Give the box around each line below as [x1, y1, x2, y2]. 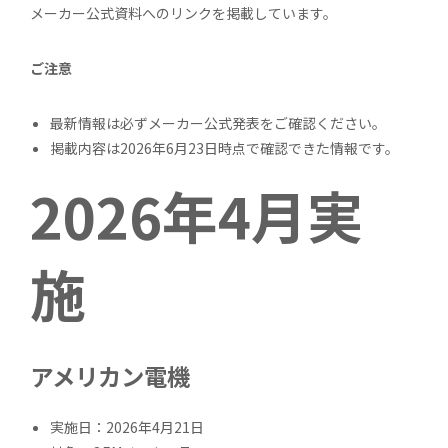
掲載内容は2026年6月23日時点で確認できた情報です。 [50, 137, 400, 158]
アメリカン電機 [30, 358, 191, 393]
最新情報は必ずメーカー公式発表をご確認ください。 [50, 112, 387, 133]
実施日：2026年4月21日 [50, 417, 205, 438]
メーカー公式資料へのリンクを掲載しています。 [30, 2, 338, 23]
